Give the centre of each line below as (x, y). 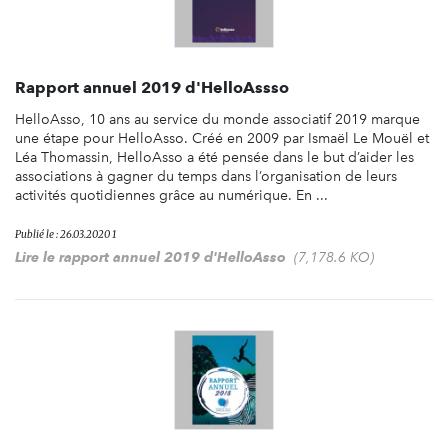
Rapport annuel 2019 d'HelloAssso (152, 87)
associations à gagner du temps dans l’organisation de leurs (206, 176)
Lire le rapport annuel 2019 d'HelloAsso (150, 256)
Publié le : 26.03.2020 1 (65, 234)
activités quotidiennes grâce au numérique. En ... (171, 195)
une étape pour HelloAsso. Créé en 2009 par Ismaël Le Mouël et (222, 138)
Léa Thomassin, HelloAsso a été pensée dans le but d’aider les (214, 157)
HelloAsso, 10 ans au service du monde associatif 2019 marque (217, 119)
